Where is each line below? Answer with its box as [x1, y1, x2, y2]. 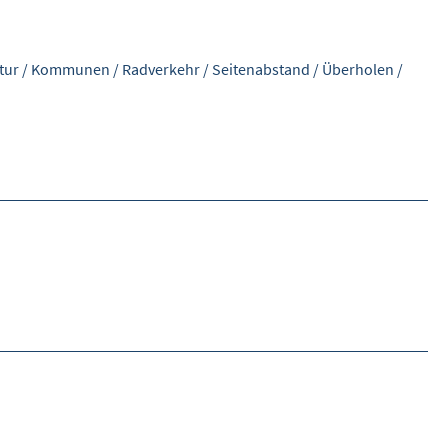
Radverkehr [122, 59, 200, 80]
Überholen [322, 59, 394, 80]
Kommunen [31, 59, 110, 80]
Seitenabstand [212, 59, 310, 80]
